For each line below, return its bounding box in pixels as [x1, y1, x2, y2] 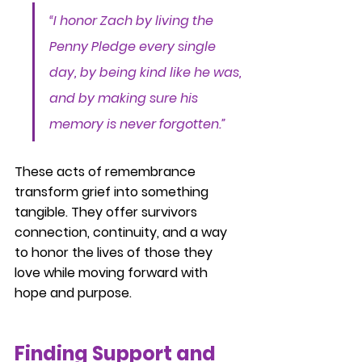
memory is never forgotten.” [49, 115, 225, 133]
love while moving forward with [15, 263, 211, 282]
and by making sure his [49, 89, 201, 107]
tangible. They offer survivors [15, 203, 200, 221]
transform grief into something [15, 183, 212, 201]
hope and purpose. [15, 284, 132, 302]
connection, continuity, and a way [15, 223, 230, 242]
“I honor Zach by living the [49, 11, 217, 30]
